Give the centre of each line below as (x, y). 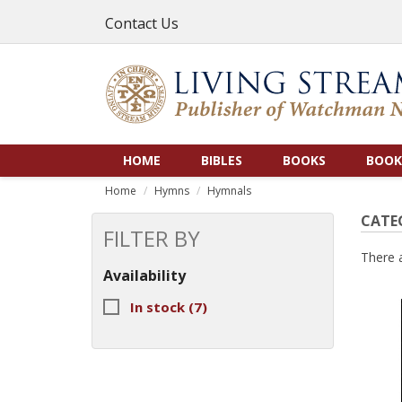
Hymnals (229, 190)
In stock (159, 306)
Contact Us (142, 23)
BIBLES (222, 161)
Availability (144, 275)
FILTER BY (152, 238)
